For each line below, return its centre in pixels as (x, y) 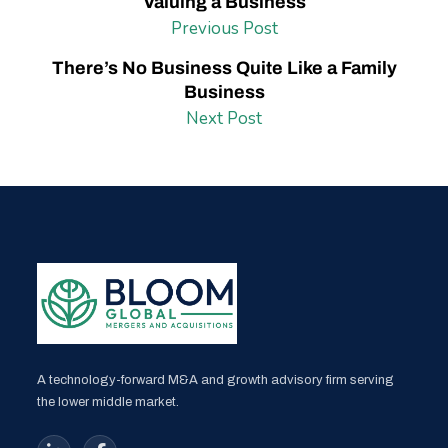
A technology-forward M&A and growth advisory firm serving (216, 379)
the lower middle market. (108, 401)
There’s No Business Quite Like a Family (224, 68)
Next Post (224, 118)
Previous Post (224, 28)
